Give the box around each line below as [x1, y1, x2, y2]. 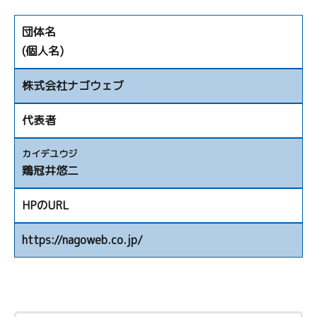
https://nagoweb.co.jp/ [22, 231, 143, 248]
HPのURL [22, 197, 69, 213]
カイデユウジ [22, 146, 77, 160]
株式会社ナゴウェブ [22, 77, 124, 93]
